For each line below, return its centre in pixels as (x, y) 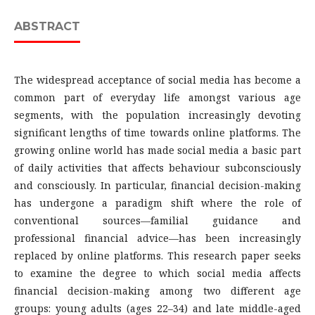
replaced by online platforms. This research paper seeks (157, 256)
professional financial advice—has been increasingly (157, 238)
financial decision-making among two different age (157, 291)
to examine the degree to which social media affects (157, 273)
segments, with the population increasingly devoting (157, 115)
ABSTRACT (47, 26)
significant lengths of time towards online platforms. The (157, 133)
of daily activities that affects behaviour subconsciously (157, 168)
